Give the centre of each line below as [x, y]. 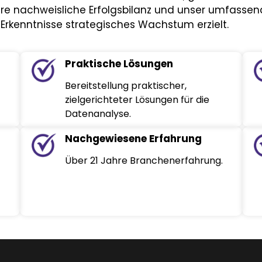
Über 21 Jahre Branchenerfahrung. [144, 161]
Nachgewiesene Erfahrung [134, 139]
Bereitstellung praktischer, [126, 86]
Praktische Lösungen [119, 64]
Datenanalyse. [98, 114]
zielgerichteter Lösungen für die [137, 100]
